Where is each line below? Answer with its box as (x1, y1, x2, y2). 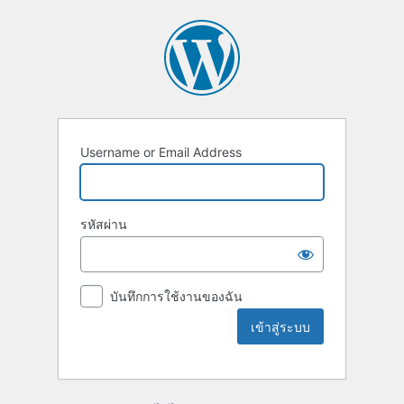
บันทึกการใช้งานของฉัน (110, 289, 243, 305)
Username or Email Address (80, 144, 242, 161)
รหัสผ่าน (80, 216, 127, 233)
